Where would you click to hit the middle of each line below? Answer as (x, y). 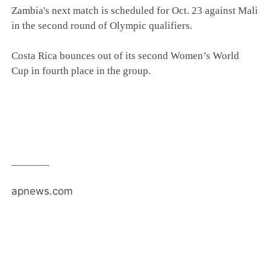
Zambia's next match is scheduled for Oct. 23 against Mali (135, 11)
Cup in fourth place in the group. (81, 71)
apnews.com (42, 191)
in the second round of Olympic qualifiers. (102, 26)
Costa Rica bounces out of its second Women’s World (126, 56)
